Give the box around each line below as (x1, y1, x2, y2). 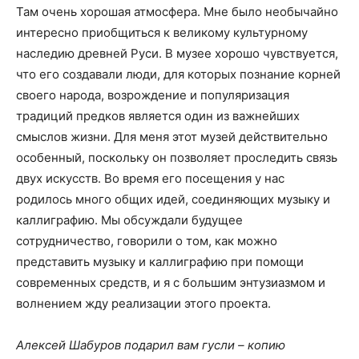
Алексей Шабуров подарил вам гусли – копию (16, 337, 285, 353)
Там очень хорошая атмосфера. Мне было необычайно (16, 4, 338, 20)
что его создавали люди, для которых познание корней (16, 67, 341, 83)
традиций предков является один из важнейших (16, 108, 300, 124)
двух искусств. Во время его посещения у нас (16, 171, 284, 187)
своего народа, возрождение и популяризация (16, 87, 289, 103)
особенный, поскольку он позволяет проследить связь (16, 150, 337, 166)
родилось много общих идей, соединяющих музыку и (16, 192, 330, 208)
